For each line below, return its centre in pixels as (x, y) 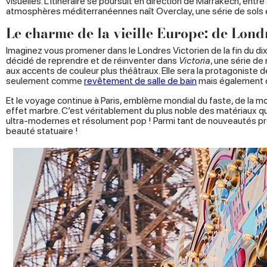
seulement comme (45, 81)
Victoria (195, 61)
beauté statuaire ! (42, 131)
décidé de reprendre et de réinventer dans (92, 61)
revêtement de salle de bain (140, 81)
